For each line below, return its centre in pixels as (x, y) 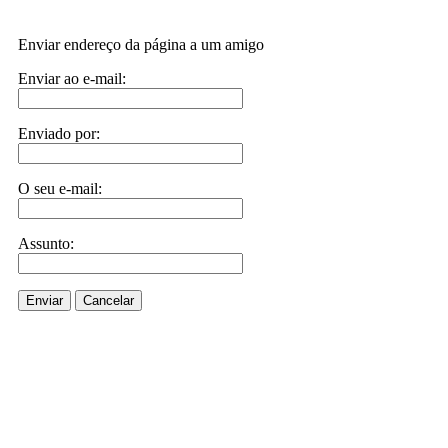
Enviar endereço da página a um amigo (141, 44)
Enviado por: (59, 133)
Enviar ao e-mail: (72, 78)
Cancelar (108, 300)
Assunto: (46, 243)
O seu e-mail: (60, 188)
